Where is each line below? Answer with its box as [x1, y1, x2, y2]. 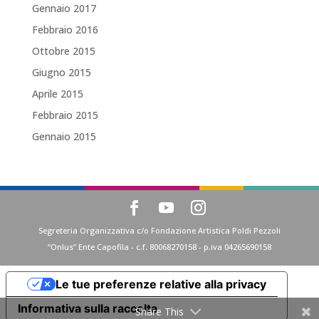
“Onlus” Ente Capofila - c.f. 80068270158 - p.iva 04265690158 [47, 241, 271, 252]
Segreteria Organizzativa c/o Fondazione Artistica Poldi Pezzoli [38, 225, 281, 236]
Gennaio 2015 [31, 130, 96, 143]
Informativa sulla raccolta [18, 301, 157, 315]
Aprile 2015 [31, 87, 83, 100]
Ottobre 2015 [31, 44, 95, 58]
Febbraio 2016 [31, 23, 98, 36]
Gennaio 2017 [31, 1, 96, 15]
